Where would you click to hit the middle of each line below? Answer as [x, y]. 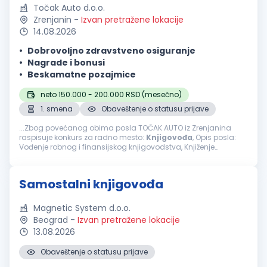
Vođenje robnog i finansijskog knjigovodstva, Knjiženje [117, 147]
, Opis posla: [214, 137]
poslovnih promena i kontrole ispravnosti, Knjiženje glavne [123, 156]
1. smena [57, 109]
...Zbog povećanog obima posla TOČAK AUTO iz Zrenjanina [125, 128]
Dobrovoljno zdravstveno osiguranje [111, 51]
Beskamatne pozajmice [82, 74]
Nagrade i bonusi [66, 63]
